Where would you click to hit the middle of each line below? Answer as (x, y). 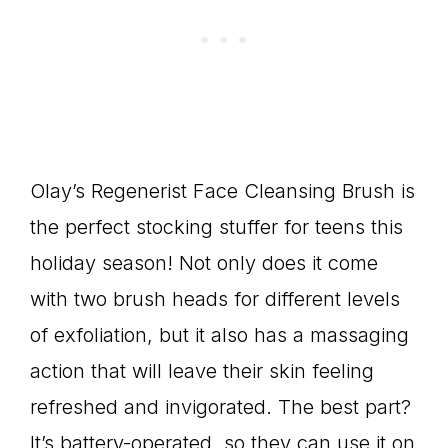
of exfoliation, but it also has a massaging (219, 334)
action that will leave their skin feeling (202, 370)
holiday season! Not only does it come (204, 262)
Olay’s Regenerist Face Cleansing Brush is (222, 190)
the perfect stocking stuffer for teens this (216, 226)
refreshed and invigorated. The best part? (220, 406)
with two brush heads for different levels (215, 298)
